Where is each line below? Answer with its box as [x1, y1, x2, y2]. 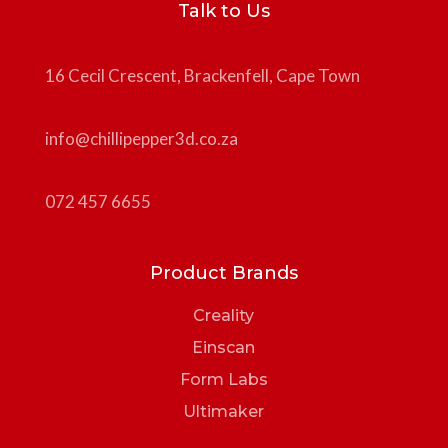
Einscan [192, 337, 256, 357]
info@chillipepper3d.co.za [44, 127, 238, 149]
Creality [193, 305, 255, 325]
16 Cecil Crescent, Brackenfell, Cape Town [44, 64, 360, 86]
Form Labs [179, 369, 268, 389]
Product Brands [149, 261, 298, 284]
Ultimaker [183, 401, 265, 421]
